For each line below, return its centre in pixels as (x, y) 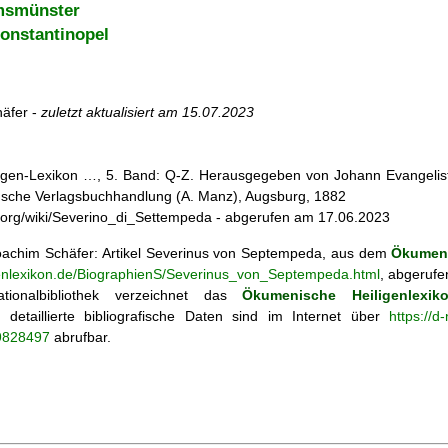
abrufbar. (80, 336)
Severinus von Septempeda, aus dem (268, 252)
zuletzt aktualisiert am (111, 112)
